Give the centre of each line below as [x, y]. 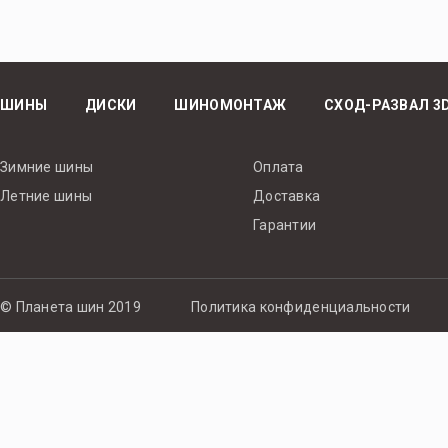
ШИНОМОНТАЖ [230, 105]
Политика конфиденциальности [301, 307]
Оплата [278, 167]
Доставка [286, 196]
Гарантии [284, 225]
